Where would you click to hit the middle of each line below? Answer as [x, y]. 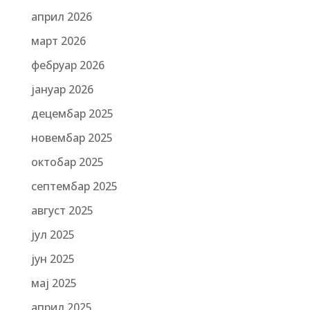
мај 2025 [54, 283]
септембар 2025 [74, 186]
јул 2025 [53, 235]
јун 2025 [53, 259]
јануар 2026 [62, 89]
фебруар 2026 [67, 65]
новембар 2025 [72, 138]
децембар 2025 [72, 113]
